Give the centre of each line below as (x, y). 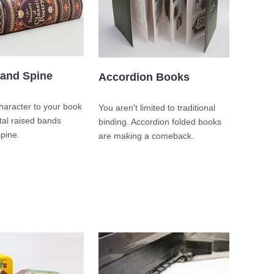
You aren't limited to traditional (157, 108)
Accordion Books (144, 77)
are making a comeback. (146, 136)
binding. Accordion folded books (160, 122)
